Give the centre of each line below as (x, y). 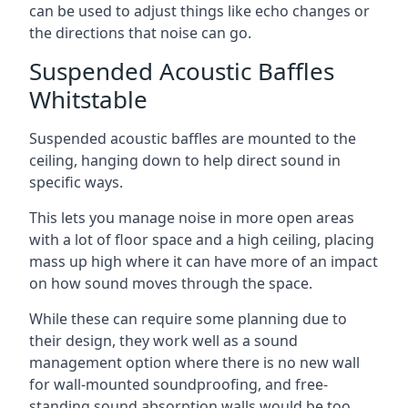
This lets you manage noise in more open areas (192, 217)
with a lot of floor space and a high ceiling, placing (202, 239)
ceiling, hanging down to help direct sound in (185, 160)
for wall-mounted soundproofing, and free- (178, 384)
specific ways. (76, 182)
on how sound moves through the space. (171, 283)
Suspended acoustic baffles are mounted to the (193, 138)
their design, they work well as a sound (163, 340)
